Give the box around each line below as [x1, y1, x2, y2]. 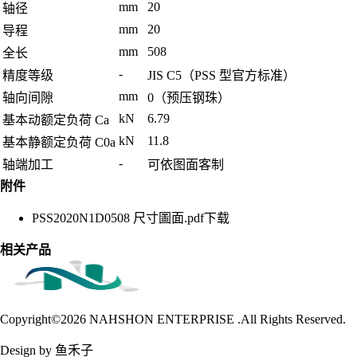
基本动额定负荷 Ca [2, 113, 109, 127]
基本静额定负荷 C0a [2, 135, 116, 150]
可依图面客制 [147, 158, 224, 172]
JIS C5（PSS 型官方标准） [147, 69, 296, 83]
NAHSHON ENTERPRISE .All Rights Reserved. [89, 312, 346, 327]
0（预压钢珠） [147, 91, 230, 105]
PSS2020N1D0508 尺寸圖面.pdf [32, 211, 204, 226]
